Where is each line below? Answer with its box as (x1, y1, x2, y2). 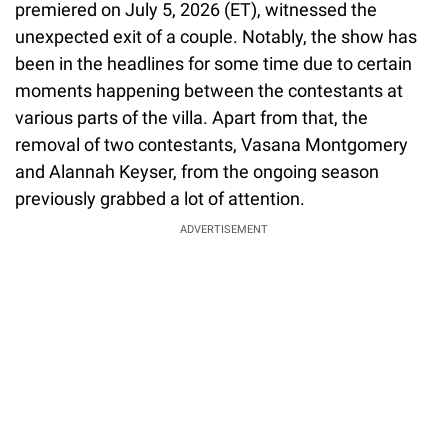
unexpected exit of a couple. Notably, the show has (15, 25, 417, 47)
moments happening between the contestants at (15, 79, 403, 101)
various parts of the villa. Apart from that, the (15, 106, 368, 128)
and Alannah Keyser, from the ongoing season (15, 160, 379, 182)
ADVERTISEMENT (180, 222, 268, 236)
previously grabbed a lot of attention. (15, 187, 305, 209)
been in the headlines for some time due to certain (15, 52, 412, 74)
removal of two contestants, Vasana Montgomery (15, 133, 408, 155)
